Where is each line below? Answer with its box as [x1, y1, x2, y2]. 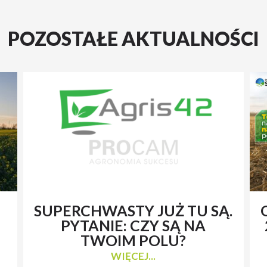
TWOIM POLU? [80, 231, 187, 249]
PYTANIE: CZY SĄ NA [61, 216, 206, 234]
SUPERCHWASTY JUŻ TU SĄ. [34, 201, 233, 219]
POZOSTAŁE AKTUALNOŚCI [8, 26, 259, 50]
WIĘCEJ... [111, 249, 156, 262]
